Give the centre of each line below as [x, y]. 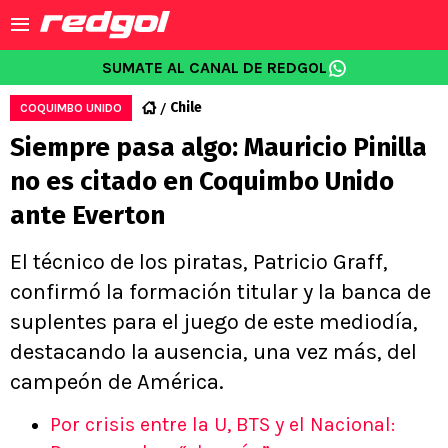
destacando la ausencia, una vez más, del [213, 352]
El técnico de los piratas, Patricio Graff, [199, 262]
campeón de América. [117, 382]
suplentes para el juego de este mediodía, [214, 322]
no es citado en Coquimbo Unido [202, 181]
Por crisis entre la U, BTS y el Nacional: [222, 424]
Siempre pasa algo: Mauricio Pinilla [218, 147]
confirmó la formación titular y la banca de [220, 292]
